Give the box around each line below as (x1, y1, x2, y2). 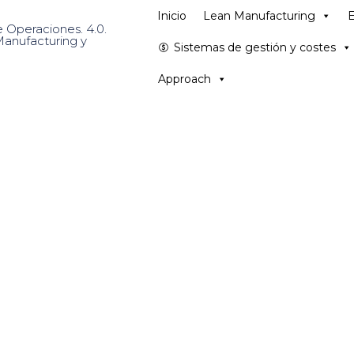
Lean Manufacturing (203, 9, 316, 23)
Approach (158, 72, 212, 86)
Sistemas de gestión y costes (174, 40, 337, 55)
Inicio (157, 9, 187, 23)
